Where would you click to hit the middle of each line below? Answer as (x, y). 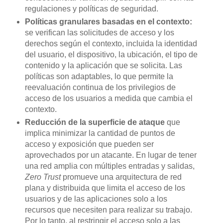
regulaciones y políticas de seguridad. (91, 8)
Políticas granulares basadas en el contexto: (108, 21)
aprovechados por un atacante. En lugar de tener (111, 155)
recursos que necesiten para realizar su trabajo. (108, 210)
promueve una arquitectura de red (121, 177)
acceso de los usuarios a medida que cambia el (109, 98)
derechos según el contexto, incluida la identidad (111, 43)
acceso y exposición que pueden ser (89, 144)
